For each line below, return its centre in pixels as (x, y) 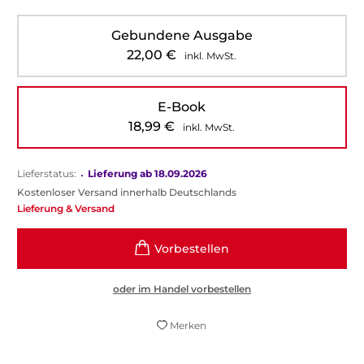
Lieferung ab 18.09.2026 (147, 173)
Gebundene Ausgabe (182, 35)
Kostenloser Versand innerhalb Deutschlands (126, 192)
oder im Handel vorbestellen (182, 288)
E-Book (182, 106)
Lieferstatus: (46, 173)
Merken (188, 325)
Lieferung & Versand (65, 208)
